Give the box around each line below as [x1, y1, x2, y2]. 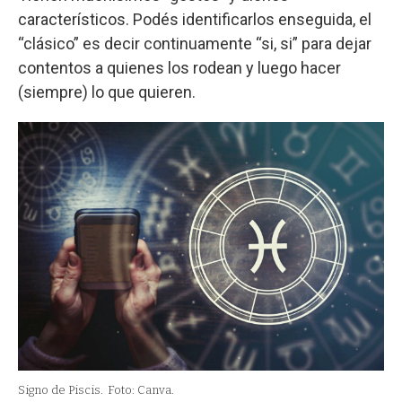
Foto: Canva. [108, 383, 174, 398]
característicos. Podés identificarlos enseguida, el [18, 9, 371, 29]
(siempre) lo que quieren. [18, 82, 196, 101]
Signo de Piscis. [18, 383, 103, 398]
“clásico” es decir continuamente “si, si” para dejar [18, 33, 371, 53]
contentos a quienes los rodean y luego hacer [18, 57, 341, 77]
